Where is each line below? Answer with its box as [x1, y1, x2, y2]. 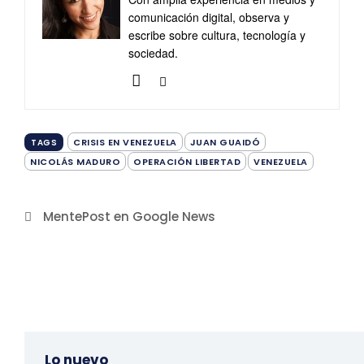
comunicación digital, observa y [128, 9, 289, 26]
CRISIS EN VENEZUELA [73, 136, 177, 149]
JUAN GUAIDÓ [189, 136, 260, 149]
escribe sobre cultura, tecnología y [128, 27, 305, 44]
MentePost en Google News [43, 208, 215, 226]
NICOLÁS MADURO [30, 155, 120, 169]
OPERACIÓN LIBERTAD [133, 155, 240, 169]
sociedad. [128, 45, 178, 62]
